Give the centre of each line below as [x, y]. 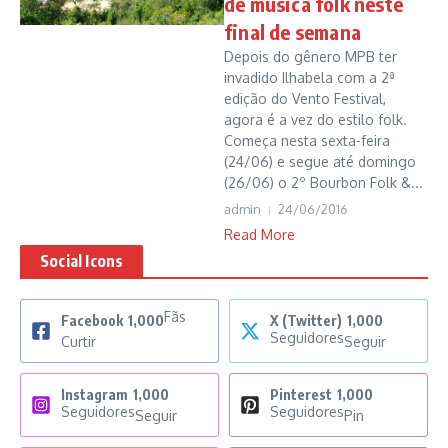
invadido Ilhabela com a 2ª [309, 77]
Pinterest [301, 394]
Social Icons [82, 261]
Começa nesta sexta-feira [307, 140]
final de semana [292, 31]
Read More [259, 234]
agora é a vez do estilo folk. [315, 119]
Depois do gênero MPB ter [310, 56]
